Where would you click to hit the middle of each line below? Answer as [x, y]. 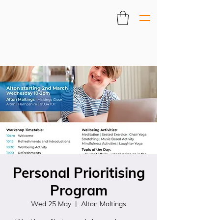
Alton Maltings [104, 204]
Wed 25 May [51, 204]
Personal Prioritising [79, 173]
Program [79, 190]
